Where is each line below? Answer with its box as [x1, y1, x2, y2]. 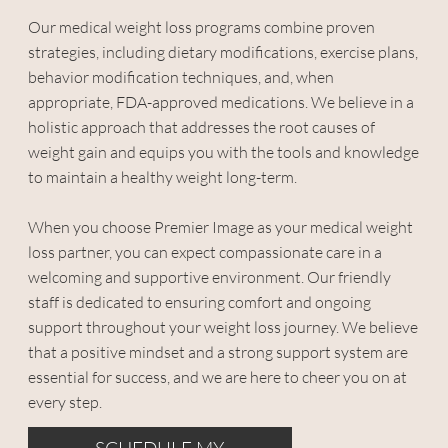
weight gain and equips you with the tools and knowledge [27, 141, 419, 162]
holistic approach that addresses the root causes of [27, 116, 375, 137]
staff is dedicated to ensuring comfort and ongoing [27, 291, 371, 312]
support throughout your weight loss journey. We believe [27, 316, 418, 337]
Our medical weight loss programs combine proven [27, 16, 375, 37]
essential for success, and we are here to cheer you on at [27, 366, 407, 387]
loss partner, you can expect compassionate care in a [27, 241, 382, 262]
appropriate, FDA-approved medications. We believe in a [27, 91, 414, 112]
